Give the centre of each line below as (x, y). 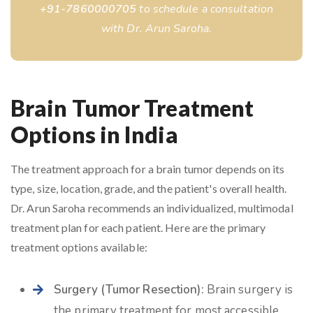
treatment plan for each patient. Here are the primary (138, 227)
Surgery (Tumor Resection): (129, 290)
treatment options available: (79, 247)
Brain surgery (244, 290)
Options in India (94, 134)
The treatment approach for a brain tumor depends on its (148, 169)
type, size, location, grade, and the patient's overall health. (149, 188)
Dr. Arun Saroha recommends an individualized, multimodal (152, 208)
